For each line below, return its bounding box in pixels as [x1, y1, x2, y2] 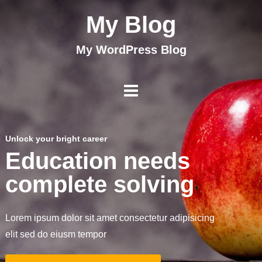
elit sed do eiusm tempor [5, 229, 106, 239]
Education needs [5, 148, 190, 174]
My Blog [86, 12, 176, 37]
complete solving [5, 171, 194, 197]
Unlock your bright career [5, 134, 107, 143]
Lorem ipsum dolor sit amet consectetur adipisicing [5, 213, 215, 223]
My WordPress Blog [75, 43, 187, 56]
